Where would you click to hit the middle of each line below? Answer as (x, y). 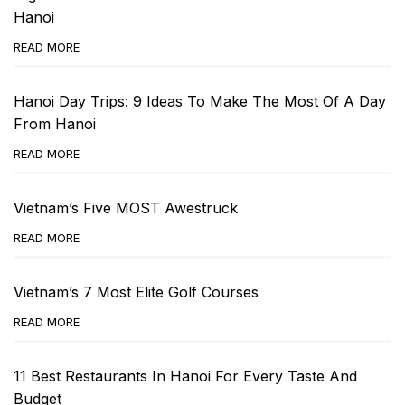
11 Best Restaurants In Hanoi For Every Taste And (185, 376)
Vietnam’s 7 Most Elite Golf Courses (136, 292)
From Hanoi (55, 123)
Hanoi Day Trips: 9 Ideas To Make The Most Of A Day (200, 101)
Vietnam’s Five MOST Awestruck (126, 207)
